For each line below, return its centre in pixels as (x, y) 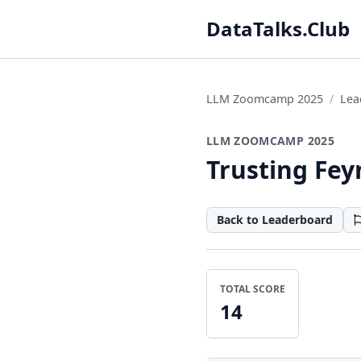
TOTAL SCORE (253, 289)
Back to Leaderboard (275, 220)
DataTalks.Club (278, 29)
